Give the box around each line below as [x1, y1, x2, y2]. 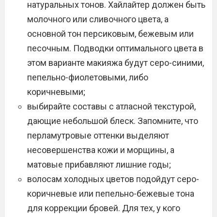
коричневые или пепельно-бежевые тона [27, 188, 194, 199]
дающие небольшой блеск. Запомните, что [27, 116, 198, 126]
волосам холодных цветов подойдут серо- [27, 174, 199, 184]
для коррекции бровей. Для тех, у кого [27, 203, 180, 213]
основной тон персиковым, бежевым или [27, 29, 194, 39]
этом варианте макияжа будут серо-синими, [27, 58, 204, 68]
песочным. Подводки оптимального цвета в [27, 43, 203, 53]
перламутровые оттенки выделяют [27, 130, 169, 140]
